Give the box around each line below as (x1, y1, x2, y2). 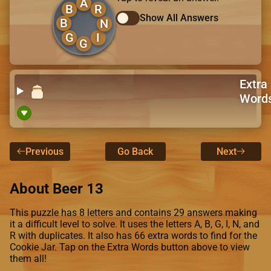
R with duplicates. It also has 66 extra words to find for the (10, 229, 257, 241)
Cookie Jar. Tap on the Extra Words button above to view (10, 241, 250, 253)
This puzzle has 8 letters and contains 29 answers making (10, 206, 257, 218)
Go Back (117, 145, 154, 157)
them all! (10, 252, 47, 264)
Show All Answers (139, 12, 218, 24)
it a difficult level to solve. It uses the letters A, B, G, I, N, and (10, 218, 260, 230)
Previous (25, 145, 64, 157)
